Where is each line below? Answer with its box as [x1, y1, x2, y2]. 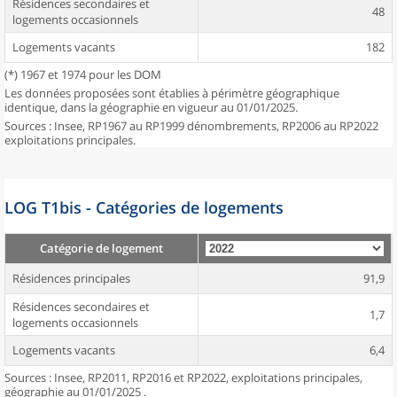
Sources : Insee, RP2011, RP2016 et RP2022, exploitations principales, [4, 370, 362, 385]
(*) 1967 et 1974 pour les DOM [4, 66, 161, 82]
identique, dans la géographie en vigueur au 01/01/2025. [4, 99, 298, 115]
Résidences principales [12, 270, 130, 286]
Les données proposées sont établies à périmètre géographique [4, 85, 339, 101]
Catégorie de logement [40, 240, 163, 256]
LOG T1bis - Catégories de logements [4, 197, 284, 218]
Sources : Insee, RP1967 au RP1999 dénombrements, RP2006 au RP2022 [4, 118, 378, 134]
